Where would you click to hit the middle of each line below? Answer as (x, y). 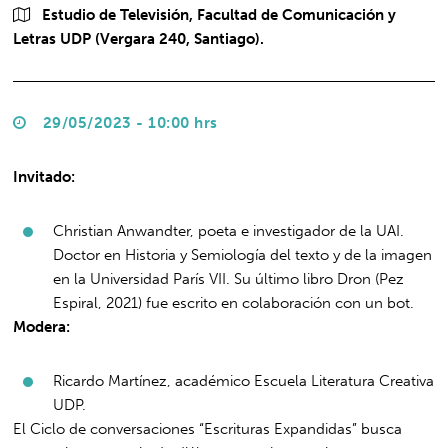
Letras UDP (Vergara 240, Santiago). (139, 38)
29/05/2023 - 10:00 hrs (128, 122)
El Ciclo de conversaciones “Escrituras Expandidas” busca (208, 428)
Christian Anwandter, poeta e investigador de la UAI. (229, 230)
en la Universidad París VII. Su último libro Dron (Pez (229, 278)
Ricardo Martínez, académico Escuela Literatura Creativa (244, 380)
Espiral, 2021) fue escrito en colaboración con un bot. (234, 302)
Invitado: (44, 176)
